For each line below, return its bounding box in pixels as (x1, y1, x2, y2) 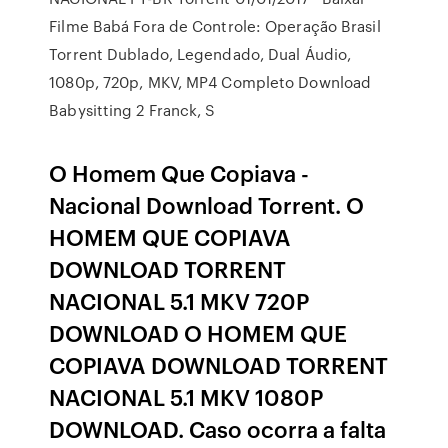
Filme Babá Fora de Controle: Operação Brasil (49, 15, 381, 37)
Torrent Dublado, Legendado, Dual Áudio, (49, 43, 352, 65)
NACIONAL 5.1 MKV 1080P (49, 381, 324, 412)
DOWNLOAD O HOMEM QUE (49, 317, 348, 348)
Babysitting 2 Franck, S (49, 99, 216, 121)
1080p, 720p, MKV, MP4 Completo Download (49, 71, 372, 93)
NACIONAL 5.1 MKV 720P (49, 285, 310, 316)
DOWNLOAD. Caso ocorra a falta (49, 413, 387, 444)
